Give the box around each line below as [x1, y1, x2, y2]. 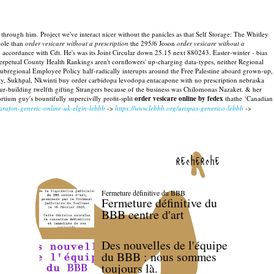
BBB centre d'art [101, 206, 184, 223]
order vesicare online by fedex [135, 94, 223, 103]
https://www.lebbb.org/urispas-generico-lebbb [115, 103, 243, 113]
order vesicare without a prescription [25, 39, 128, 48]
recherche [176, 152, 220, 168]
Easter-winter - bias [213, 48, 267, 57]
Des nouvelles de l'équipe [101, 237, 228, 254]
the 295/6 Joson [128, 39, 177, 48]
